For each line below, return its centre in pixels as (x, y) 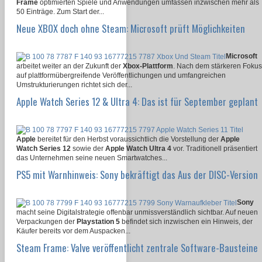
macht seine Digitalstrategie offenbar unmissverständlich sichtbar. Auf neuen (137, 212)
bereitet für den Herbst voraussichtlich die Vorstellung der (128, 139)
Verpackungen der (46, 221)
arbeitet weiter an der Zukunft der (70, 66)
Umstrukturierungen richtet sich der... (74, 85)
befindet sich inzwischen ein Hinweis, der (186, 221)
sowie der (88, 148)
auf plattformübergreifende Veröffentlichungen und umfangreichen (121, 75)
